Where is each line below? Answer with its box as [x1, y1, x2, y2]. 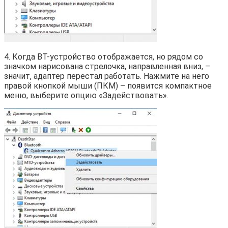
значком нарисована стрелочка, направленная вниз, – [4, 61, 210, 71]
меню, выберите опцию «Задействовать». [4, 90, 168, 100]
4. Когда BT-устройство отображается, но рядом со [4, 51, 203, 62]
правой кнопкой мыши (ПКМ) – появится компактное [4, 80, 212, 91]
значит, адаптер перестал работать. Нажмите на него [4, 71, 209, 81]
